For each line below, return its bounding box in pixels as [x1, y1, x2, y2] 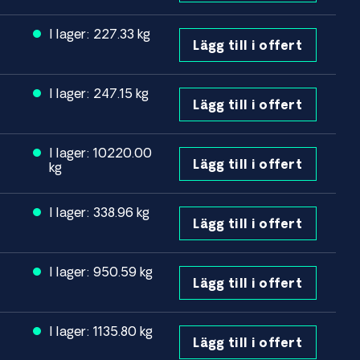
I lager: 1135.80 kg [52, 323, 153, 338]
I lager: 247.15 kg [52, 85, 149, 100]
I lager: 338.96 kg [52, 204, 150, 219]
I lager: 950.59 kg [52, 264, 153, 279]
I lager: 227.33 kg [52, 26, 151, 41]
